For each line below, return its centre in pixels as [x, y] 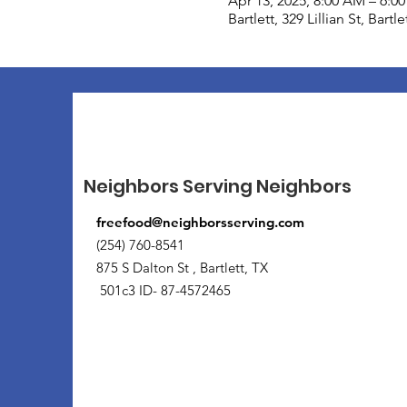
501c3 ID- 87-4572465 [164, 290]
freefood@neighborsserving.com [200, 222]
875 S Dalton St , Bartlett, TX [184, 267]
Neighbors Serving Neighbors [218, 186]
